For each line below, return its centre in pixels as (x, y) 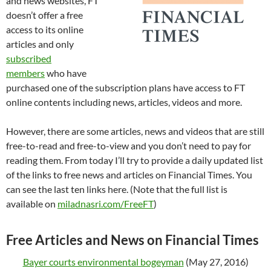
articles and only (40, 44)
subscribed (29, 58)
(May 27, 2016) (216, 262)
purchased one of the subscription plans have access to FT (126, 87)
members (25, 73)
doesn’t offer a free (44, 15)
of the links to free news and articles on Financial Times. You (129, 175)
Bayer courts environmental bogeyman (103, 262)
